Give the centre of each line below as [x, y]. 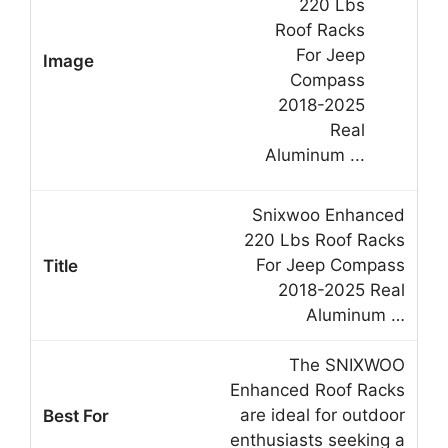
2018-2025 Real [341, 290]
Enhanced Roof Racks [317, 390]
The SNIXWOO [347, 365]
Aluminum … [355, 315]
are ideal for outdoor [322, 415]
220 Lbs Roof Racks [324, 240]
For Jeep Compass [330, 265]
